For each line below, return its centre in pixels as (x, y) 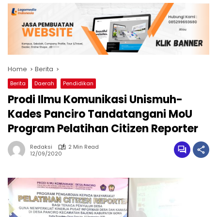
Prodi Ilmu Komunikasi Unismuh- (95, 100)
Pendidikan (78, 84)
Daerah (44, 84)
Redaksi (41, 147)
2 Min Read (84, 147)
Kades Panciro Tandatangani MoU (100, 114)
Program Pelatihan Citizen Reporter (103, 129)
